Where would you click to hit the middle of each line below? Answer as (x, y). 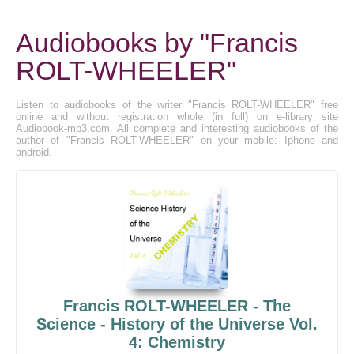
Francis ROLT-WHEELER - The (177, 306)
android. (34, 152)
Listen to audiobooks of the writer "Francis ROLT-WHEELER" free (177, 105)
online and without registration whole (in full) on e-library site (177, 117)
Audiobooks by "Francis (157, 43)
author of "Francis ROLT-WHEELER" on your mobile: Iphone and (177, 140)
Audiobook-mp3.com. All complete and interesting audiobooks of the (177, 128)
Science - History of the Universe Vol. (177, 324)
